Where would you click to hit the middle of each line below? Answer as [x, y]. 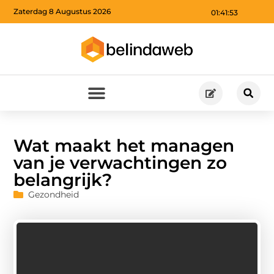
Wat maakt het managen [124, 145]
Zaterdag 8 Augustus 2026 [62, 12]
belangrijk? [63, 180]
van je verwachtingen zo [120, 162]
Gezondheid [54, 194]
